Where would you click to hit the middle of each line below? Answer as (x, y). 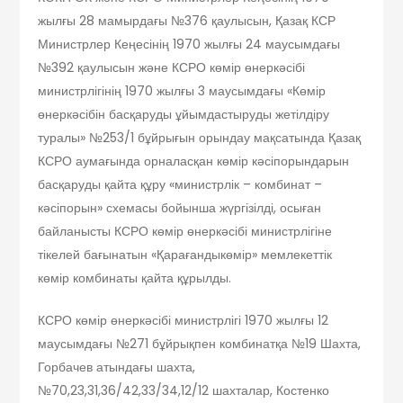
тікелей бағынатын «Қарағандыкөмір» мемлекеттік (185, 254)
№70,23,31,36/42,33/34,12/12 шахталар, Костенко (184, 390)
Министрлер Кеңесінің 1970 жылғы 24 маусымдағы (189, 44)
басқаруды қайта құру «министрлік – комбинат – (180, 184)
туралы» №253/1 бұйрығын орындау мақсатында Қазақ (200, 137)
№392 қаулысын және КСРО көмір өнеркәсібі (172, 67)
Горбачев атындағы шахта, (117, 367)
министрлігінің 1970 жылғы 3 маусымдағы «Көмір (182, 90)
